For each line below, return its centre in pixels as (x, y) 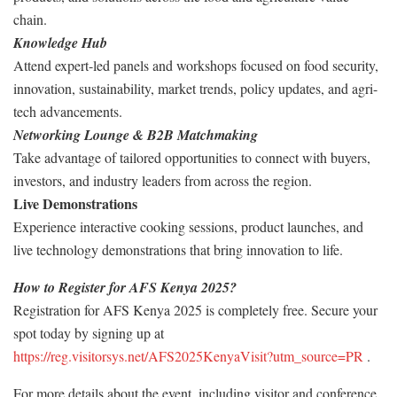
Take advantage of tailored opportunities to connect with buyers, (192, 157)
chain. (30, 19)
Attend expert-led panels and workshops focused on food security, (196, 65)
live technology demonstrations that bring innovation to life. (178, 249)
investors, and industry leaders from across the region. (163, 180)
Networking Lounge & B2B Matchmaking (136, 134)
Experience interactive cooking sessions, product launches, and (188, 226)
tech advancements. (68, 111)
